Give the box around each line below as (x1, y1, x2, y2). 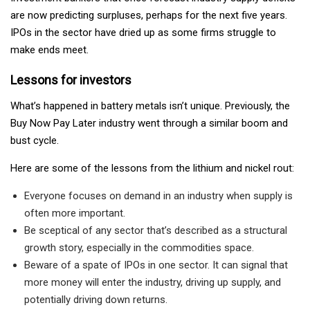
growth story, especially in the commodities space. (24, 241, 254, 255)
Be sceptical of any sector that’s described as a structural (24, 224, 287, 237)
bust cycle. (10, 134, 59, 147)
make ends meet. (10, 44, 89, 57)
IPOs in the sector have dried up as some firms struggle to (10, 26, 276, 39)
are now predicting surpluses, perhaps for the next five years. (10, 9, 287, 22)
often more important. (24, 207, 125, 220)
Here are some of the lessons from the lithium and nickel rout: (10, 162, 294, 175)
